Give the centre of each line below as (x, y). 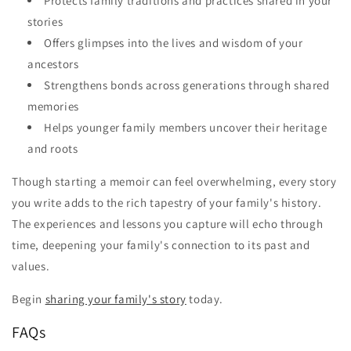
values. (31, 266)
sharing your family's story (116, 299)
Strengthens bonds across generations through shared (187, 85)
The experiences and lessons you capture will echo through (168, 223)
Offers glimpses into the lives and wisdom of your (174, 42)
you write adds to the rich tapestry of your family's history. (167, 202)
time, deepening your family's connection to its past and (161, 244)
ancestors (53, 63)
